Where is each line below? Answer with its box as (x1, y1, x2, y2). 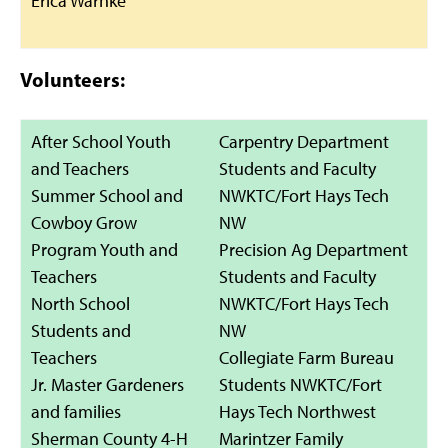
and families (31, 400, 121, 423)
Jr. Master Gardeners (31, 373, 184, 396)
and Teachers (31, 157, 129, 180)
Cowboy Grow (31, 211, 137, 234)
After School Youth (31, 130, 171, 153)
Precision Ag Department (219, 238, 408, 261)
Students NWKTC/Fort (219, 373, 382, 396)
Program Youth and (31, 238, 178, 261)
